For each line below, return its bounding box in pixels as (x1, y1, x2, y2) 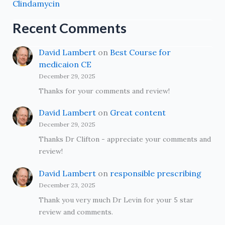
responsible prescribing (109, 168, 201, 178)
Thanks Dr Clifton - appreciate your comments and (38, 135, 211, 144)
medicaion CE (38, 59, 91, 69)
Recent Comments (12, 19, 127, 36)
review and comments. (38, 207, 113, 216)
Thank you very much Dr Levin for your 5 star (38, 195, 193, 204)
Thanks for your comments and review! (38, 86, 170, 95)
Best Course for (109, 47, 171, 57)
